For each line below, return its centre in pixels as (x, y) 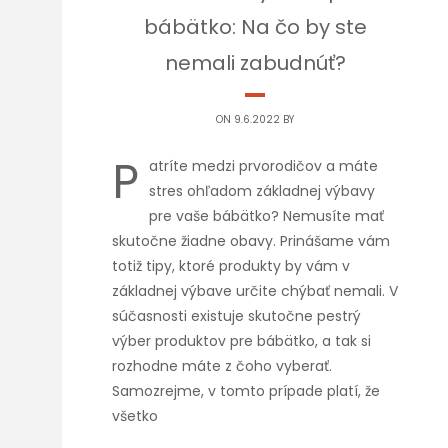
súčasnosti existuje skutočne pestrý (236, 316)
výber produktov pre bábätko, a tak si (241, 341)
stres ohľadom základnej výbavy (262, 191)
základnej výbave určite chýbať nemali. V (255, 291)
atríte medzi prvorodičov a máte (263, 166)
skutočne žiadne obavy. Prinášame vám (251, 241)
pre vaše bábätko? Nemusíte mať (266, 216)
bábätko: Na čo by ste (255, 27)
